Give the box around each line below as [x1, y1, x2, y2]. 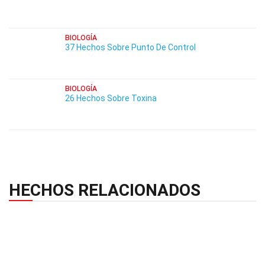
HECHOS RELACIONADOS [9, 180, 201, 200]
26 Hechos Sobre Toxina [65, 93, 157, 103]
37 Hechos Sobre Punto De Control [65, 43, 196, 52]
